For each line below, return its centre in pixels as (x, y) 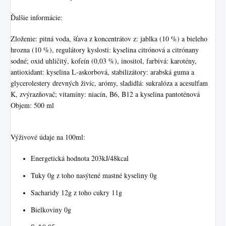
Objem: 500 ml (32, 105)
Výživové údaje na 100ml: (48, 137)
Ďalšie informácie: (37, 18)
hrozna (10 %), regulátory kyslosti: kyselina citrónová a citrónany (105, 50)
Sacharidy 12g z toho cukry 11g (76, 193)
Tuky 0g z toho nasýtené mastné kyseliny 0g (94, 176)
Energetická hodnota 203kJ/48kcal (80, 158)
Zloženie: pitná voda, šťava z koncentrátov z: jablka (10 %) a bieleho (109, 39)
